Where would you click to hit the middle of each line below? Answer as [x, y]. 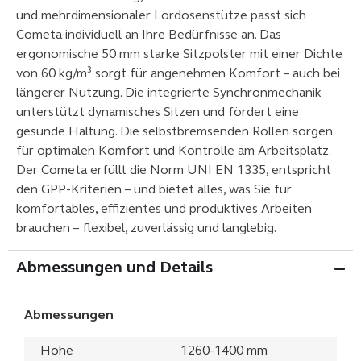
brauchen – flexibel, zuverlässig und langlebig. [146, 228]
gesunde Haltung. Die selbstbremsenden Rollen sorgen [174, 132]
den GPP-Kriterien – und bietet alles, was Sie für [154, 190]
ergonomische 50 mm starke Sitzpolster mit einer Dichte [179, 54]
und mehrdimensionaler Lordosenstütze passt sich [161, 16]
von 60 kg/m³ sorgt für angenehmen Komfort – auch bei [178, 74]
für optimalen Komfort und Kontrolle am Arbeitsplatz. [173, 151]
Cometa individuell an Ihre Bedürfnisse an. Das [149, 35]
